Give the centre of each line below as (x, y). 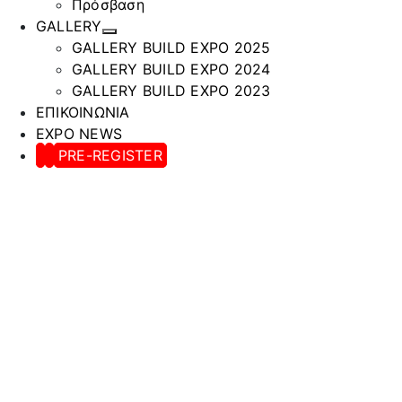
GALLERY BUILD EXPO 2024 (171, 70)
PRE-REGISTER (110, 156)
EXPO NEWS (79, 134)
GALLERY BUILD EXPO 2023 (171, 91)
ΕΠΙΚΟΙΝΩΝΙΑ (83, 113)
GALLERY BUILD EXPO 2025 (171, 48)
